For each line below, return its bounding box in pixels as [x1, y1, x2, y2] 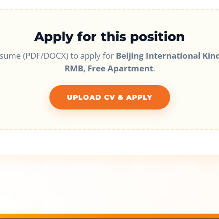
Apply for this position [34, 28, 185, 44]
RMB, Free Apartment [64, 63, 153, 74]
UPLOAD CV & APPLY [66, 92, 153, 102]
